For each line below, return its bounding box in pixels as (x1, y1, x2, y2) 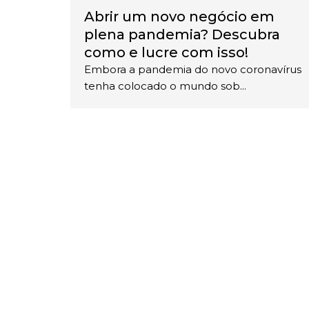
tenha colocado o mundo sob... (84, 79, 246, 93)
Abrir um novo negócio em (84, 8, 275, 26)
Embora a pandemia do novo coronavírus (84, 63, 301, 77)
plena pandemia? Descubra (84, 26, 280, 43)
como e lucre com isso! (84, 44, 248, 61)
